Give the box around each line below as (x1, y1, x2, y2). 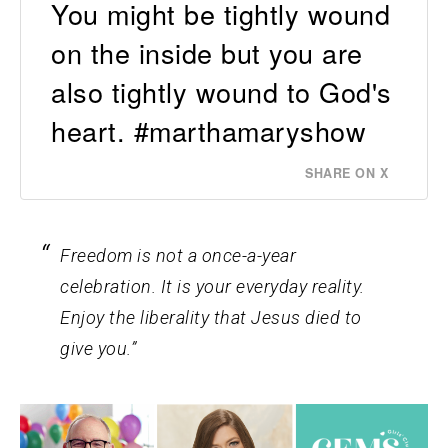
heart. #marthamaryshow (51, 110, 366, 150)
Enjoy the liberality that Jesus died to (60, 306, 362, 328)
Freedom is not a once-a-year (60, 244, 296, 266)
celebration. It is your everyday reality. (60, 275, 365, 297)
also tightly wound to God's (51, 71, 392, 111)
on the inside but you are (51, 32, 363, 72)
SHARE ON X (305, 163, 388, 182)
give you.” (60, 337, 136, 359)
